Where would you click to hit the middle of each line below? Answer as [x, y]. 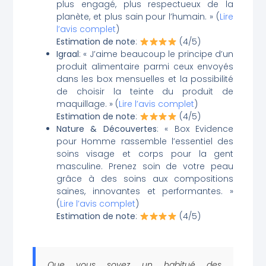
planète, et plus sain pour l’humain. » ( [138, 17]
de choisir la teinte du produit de [145, 92]
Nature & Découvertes [106, 129]
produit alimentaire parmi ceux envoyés [145, 67]
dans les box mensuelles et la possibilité [145, 79]
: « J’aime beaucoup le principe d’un [156, 54]
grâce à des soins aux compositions [145, 179]
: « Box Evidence [195, 129]
